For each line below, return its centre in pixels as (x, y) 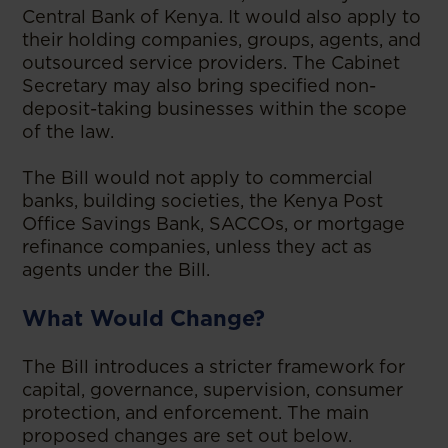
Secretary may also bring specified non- (199, 85)
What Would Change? (144, 317)
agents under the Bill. (116, 269)
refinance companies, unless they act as (197, 246)
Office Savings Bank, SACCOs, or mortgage (214, 223)
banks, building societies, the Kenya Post (203, 200)
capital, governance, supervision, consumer (213, 389)
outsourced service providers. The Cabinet (211, 62)
